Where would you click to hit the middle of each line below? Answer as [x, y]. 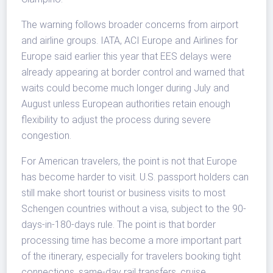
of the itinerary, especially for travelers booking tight [131, 257]
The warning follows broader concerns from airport [130, 25]
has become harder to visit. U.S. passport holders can [135, 177]
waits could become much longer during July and [126, 88]
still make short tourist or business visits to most [124, 193]
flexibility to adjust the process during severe [116, 120]
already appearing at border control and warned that [133, 73]
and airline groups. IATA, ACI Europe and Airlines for [130, 41]
